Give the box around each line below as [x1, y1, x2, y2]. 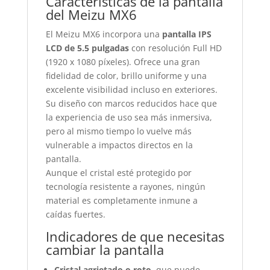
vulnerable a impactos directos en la [45, 139, 193, 151]
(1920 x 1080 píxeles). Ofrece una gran [45, 56, 200, 67]
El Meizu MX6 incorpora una [45, 28, 162, 40]
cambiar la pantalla [45, 240, 164, 259]
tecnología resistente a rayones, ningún [45, 181, 206, 192]
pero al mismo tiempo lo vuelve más [45, 125, 192, 137]
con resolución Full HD [128, 42, 222, 54]
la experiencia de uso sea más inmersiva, [45, 111, 212, 123]
